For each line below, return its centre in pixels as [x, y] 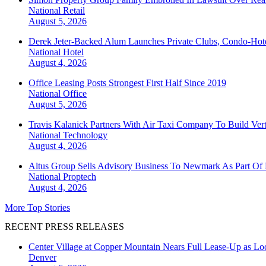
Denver [42, 257]
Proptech [80, 177]
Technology [85, 135]
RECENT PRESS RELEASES [64, 226]
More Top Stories [37, 208]
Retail [74, 11]
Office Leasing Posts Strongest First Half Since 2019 [127, 83]
